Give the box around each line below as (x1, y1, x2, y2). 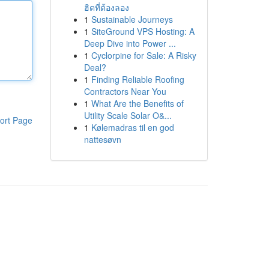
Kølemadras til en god (91, 121, 174, 133)
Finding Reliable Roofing (91, 73, 184, 85)
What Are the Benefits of (91, 97, 184, 109)
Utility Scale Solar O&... (83, 109, 172, 121)
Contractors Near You (83, 85, 166, 97)
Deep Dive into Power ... (83, 37, 176, 49)
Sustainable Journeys (91, 13, 173, 25)
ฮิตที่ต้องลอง (83, 1, 129, 13)
